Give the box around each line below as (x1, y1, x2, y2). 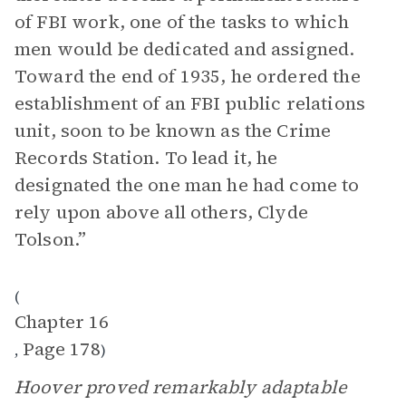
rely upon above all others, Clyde (14, 199, 308, 225)
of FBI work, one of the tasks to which (14, 9, 349, 34)
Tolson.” (14, 227, 87, 252)
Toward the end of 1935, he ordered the (14, 63, 361, 89)
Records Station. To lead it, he (14, 145, 278, 170)
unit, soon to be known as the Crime (14, 118, 332, 143)
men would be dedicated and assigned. (14, 36, 355, 62)
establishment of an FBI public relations (14, 91, 365, 116)
